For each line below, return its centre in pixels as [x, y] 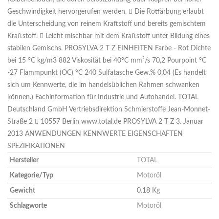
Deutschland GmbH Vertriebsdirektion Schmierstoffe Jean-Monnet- [109, 110]
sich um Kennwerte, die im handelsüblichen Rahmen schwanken [103, 85]
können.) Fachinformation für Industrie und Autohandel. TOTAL [103, 98]
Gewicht [22, 191]
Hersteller [24, 161]
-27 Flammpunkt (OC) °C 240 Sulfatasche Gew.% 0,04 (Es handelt [107, 73]
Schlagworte [28, 206]
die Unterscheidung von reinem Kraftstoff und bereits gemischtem [107, 24]
